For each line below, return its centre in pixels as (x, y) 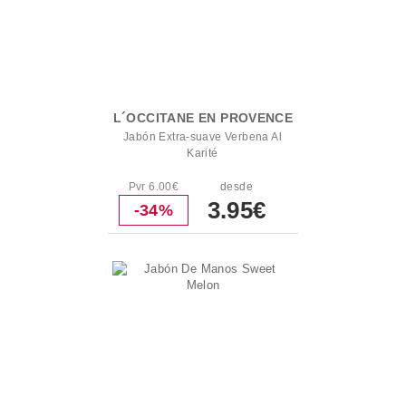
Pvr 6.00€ (154, 187)
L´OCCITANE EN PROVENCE (203, 118)
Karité (203, 153)
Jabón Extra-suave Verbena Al (203, 137)
